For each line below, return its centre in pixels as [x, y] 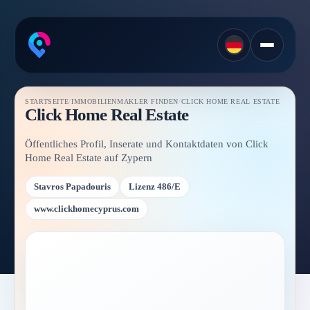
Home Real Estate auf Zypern [89, 158]
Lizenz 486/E [155, 186]
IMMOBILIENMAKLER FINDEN [125, 101]
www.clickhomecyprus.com [87, 209]
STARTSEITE [47, 101]
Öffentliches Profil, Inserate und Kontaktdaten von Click [147, 144]
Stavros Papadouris [73, 186]
